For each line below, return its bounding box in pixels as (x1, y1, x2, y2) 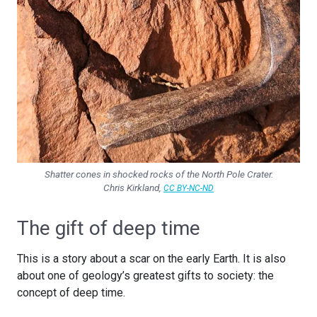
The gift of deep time (17, 217, 200, 241)
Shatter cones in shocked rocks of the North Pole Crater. (44, 168, 273, 180)
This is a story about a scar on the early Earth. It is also (17, 252, 286, 266)
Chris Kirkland (103, 182, 159, 194)
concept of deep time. (17, 286, 125, 300)
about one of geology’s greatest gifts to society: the (17, 269, 274, 283)
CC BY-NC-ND (163, 183, 214, 194)
